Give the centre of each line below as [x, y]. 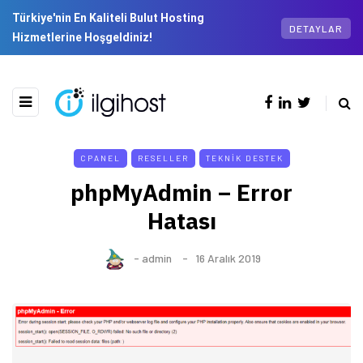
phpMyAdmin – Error [181, 193]
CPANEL [100, 158]
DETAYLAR [316, 28]
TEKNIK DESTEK [244, 158]
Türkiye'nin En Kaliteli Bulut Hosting [108, 18]
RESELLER [163, 158]
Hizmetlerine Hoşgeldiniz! [82, 37]
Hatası [181, 221]
